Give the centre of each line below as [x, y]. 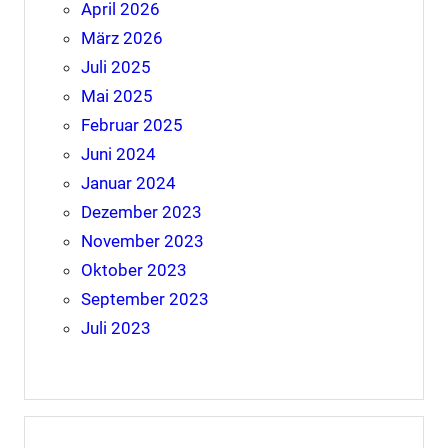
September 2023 [144, 298]
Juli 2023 [115, 327]
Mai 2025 [116, 95]
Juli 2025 [115, 66]
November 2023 [142, 240]
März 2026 [121, 37]
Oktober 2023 [133, 269]
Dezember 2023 [141, 211]
